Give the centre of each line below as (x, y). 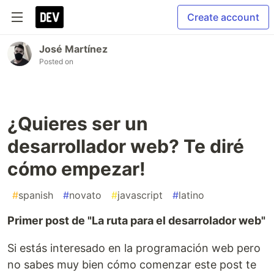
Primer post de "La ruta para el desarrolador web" (136, 220)
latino (191, 195)
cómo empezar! (76, 169)
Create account (223, 17)
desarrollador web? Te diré (126, 146)
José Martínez (73, 49)
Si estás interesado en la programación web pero (134, 248)
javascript (140, 195)
